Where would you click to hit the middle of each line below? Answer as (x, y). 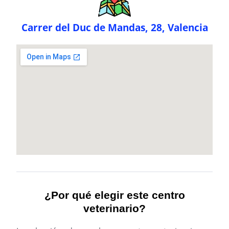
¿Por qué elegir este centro (114, 195)
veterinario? (114, 209)
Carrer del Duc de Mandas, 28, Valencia (114, 28)
